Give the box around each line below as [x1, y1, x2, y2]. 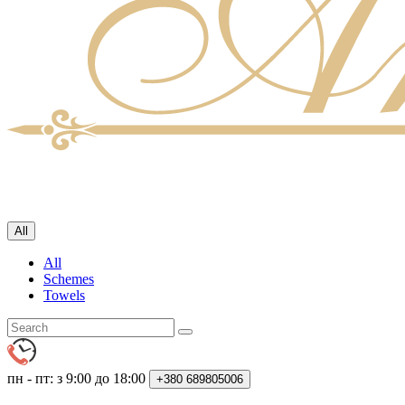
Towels [43, 287, 85, 304]
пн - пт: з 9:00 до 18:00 [7, 371, 146, 387]
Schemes [43, 271, 94, 287]
